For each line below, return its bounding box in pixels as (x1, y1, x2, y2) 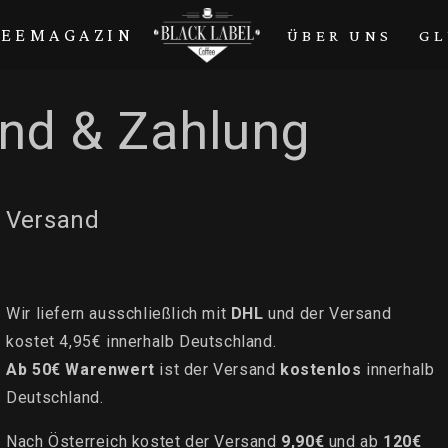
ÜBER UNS (287, 26, 393, 45)
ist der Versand (154, 359, 276, 379)
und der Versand (263, 303, 392, 323)
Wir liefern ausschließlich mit (6, 303, 231, 323)
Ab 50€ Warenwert (6, 359, 155, 379)
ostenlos (289, 359, 367, 379)
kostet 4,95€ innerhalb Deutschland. (6, 331, 281, 351)
